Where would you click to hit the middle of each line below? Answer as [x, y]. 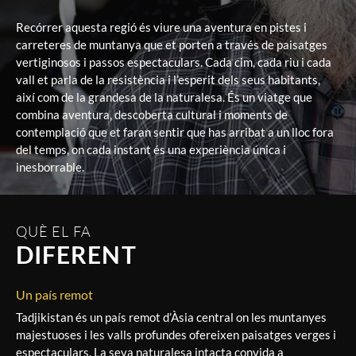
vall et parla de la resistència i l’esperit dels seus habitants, [168, 79]
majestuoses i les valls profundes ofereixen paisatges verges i [176, 334]
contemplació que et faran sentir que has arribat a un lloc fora [175, 132]
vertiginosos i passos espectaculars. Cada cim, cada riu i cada [174, 62]
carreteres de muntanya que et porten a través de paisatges [172, 44]
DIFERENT [76, 254]
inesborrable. [50, 166]
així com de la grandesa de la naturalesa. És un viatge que [164, 97]
